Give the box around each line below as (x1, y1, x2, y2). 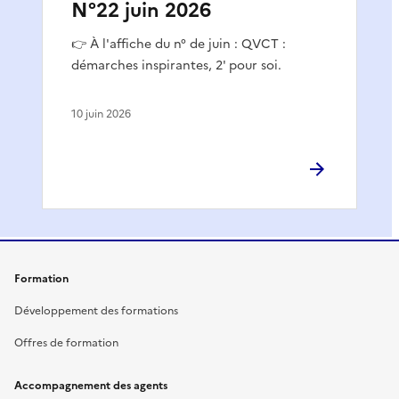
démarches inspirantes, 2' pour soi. (71, 55, 281, 75)
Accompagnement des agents (14, 377, 167, 394)
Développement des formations (14, 302, 178, 319)
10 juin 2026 (71, 105, 131, 122)
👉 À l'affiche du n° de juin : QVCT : (71, 34, 286, 53)
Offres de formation (14, 334, 118, 351)
